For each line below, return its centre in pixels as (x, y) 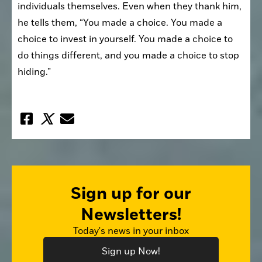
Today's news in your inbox (131, 231)
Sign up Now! (131, 251)
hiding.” (34, 72)
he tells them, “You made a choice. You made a (120, 23)
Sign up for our (131, 193)
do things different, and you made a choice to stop (128, 55)
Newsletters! (131, 214)
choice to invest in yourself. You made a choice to (125, 39)
